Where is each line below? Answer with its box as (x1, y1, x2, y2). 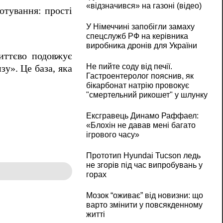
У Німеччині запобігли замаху (86, 22, 195, 31)
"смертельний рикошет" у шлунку (86, 91, 208, 100)
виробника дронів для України (86, 41, 197, 50)
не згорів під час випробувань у (86, 161, 203, 170)
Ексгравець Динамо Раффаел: (86, 111, 199, 120)
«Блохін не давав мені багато (86, 121, 196, 130)
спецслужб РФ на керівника (86, 32, 188, 41)
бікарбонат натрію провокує (86, 81, 189, 90)
